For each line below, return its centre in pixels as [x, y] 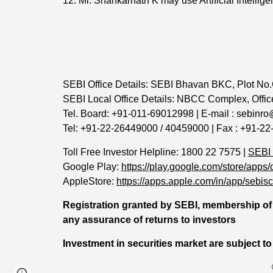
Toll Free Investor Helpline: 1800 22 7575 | [155, 152]
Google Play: [90, 167]
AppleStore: [88, 181]
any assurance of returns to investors [149, 220]
